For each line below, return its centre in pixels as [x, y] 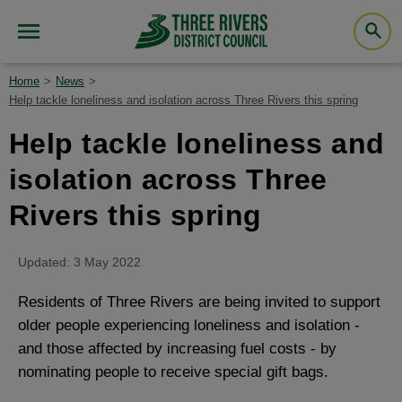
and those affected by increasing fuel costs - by [177, 349]
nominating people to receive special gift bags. [173, 372]
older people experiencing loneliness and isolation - [189, 325]
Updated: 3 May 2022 [79, 262]
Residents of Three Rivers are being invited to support [199, 302]
